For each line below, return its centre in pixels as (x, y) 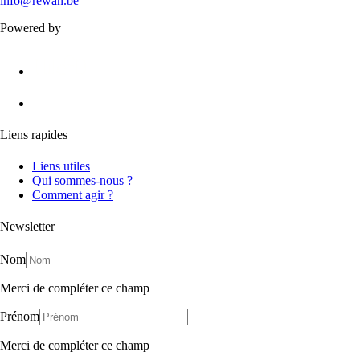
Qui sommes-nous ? (82, 181)
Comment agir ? (73, 195)
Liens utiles (61, 166)
